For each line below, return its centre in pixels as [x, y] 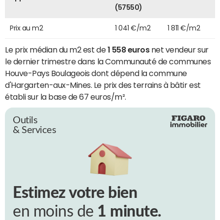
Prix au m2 [27, 28]
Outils [25, 120]
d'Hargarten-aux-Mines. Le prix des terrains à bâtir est [103, 85]
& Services [35, 130]
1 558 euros [128, 49]
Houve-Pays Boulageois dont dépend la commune [96, 73]
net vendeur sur [179, 49]
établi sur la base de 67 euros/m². [66, 96]
